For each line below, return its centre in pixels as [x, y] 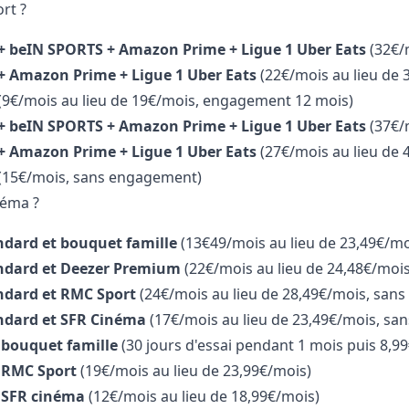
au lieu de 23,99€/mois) [231, 371]
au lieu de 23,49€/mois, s [306, 320]
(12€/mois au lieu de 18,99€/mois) [202, 397]
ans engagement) [141, 178]
